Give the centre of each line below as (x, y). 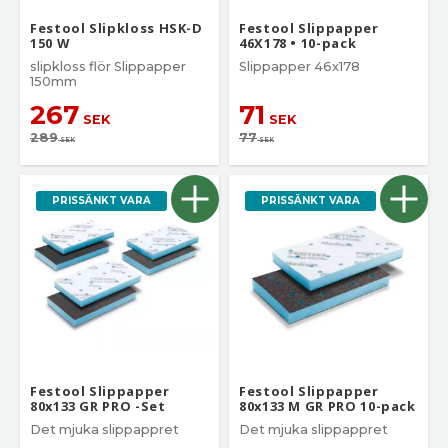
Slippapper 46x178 (299, 67)
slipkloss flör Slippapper (108, 67)
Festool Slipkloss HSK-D (116, 28)
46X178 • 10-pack (298, 43)
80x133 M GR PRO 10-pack (327, 406)
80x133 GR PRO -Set (98, 406)
